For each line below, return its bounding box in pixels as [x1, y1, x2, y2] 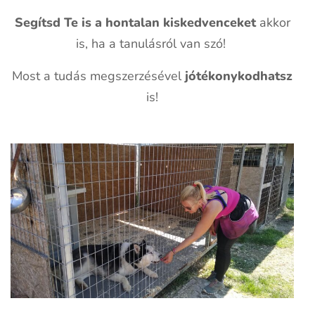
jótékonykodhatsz [185, 67, 293, 85]
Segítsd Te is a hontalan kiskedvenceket [14, 14, 256, 32]
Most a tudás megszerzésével [12, 67, 186, 85]
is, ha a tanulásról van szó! [75, 35, 229, 53]
